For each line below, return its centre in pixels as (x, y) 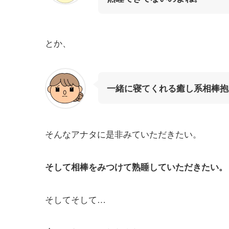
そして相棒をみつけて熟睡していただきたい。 (136, 167)
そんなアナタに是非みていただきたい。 (123, 134)
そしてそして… (75, 199)
